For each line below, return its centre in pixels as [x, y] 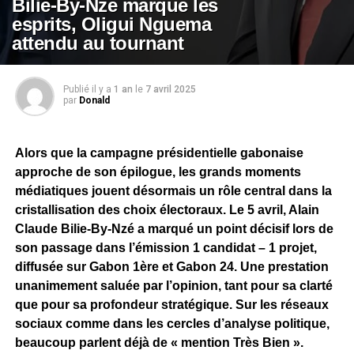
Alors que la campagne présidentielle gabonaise [159, 153]
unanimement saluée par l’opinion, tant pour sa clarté [173, 286]
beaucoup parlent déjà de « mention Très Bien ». [159, 343]
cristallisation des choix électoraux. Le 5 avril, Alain [167, 210]
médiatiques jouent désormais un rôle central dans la [173, 191]
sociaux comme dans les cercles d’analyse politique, [172, 324]
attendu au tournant [98, 43]
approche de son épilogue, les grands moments [158, 172]
